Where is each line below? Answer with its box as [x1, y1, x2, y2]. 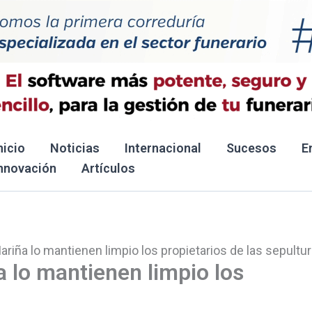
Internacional [125, 141, 201, 155]
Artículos [81, 161, 135, 175]
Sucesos [226, 141, 276, 155]
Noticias [50, 141, 100, 155]
